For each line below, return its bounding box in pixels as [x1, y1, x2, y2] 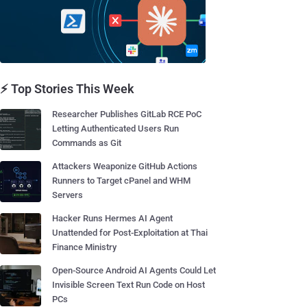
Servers [52, 190, 83, 200]
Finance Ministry [52, 242, 116, 252]
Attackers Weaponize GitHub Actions [52, 161, 197, 171]
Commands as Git [52, 138, 121, 148]
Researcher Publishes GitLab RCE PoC [52, 109, 201, 119]
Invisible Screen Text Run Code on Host [52, 280, 205, 290]
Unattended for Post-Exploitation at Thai [52, 228, 208, 238]
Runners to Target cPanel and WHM [52, 175, 191, 186]
